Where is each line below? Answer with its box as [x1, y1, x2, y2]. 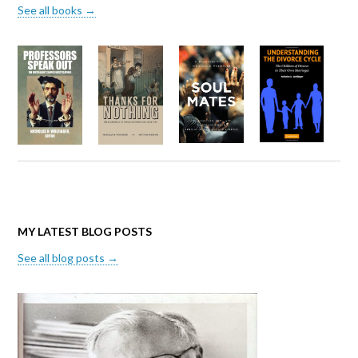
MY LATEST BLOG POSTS [18, 224, 153, 238]
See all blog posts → [18, 250, 119, 265]
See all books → [18, 2, 97, 17]
